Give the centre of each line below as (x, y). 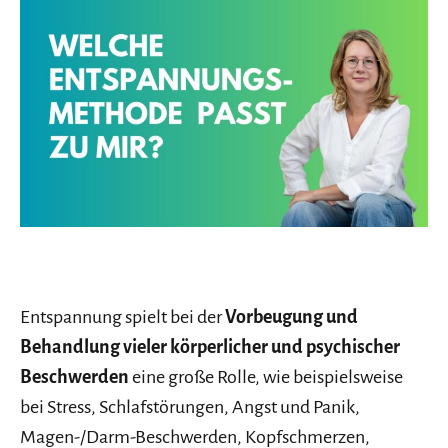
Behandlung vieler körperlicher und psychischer (210, 347)
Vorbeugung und (291, 317)
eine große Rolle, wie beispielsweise (267, 377)
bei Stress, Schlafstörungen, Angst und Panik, (190, 407)
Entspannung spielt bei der (122, 317)
